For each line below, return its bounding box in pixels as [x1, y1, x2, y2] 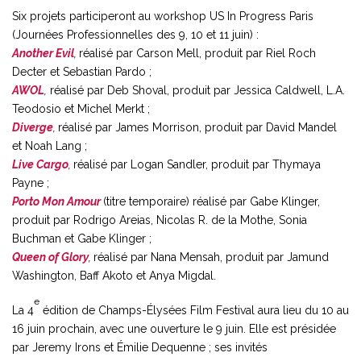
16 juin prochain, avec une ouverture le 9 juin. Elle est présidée [12, 322, 336, 335]
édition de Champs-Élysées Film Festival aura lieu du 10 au [39, 303, 349, 317]
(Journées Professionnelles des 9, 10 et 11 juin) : [12, 27, 259, 41]
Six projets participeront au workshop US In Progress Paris [12, 9, 313, 23]
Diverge [12, 120, 53, 134]
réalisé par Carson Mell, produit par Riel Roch [79, 46, 316, 60]
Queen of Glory [12, 250, 89, 263]
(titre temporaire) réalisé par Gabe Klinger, [103, 194, 320, 208]
